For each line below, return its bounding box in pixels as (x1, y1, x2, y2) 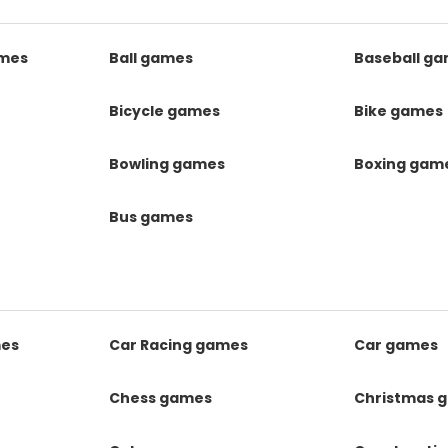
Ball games (109, 48, 194, 68)
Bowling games (109, 154, 226, 174)
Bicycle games (109, 101, 221, 121)
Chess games (109, 388, 213, 408)
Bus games (109, 207, 194, 227)
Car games (353, 335, 438, 355)
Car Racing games (109, 335, 249, 355)
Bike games (353, 101, 443, 121)
